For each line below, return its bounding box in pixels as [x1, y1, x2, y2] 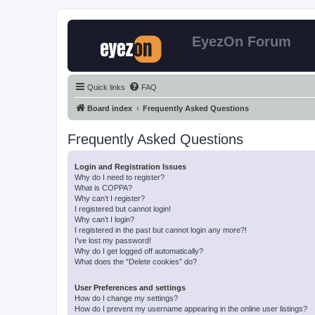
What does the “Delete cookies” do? [75, 257, 197, 266]
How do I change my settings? [75, 294, 178, 302]
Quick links [87, 83, 125, 91]
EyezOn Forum [192, 34, 291, 49]
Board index [87, 104, 132, 112]
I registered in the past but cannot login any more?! [75, 226, 247, 234]
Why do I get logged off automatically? [75, 247, 203, 255]
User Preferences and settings [75, 283, 186, 292]
